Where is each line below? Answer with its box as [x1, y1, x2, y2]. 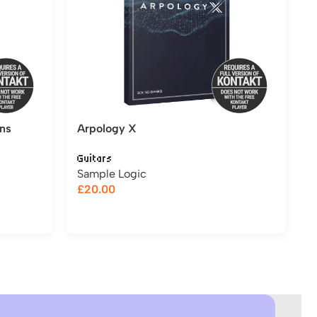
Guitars [77, 152, 113, 165]
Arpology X [77, 122, 137, 135]
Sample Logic [77, 167, 146, 180]
